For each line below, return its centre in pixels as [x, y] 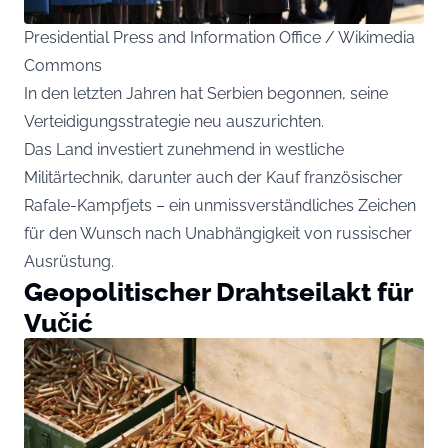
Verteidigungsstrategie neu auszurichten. [174, 122]
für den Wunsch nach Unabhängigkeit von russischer [218, 234]
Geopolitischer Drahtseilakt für [218, 292]
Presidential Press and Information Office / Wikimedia [219, 38]
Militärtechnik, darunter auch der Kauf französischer [213, 178]
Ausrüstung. [69, 262]
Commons [63, 66]
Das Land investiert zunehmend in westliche [184, 150]
